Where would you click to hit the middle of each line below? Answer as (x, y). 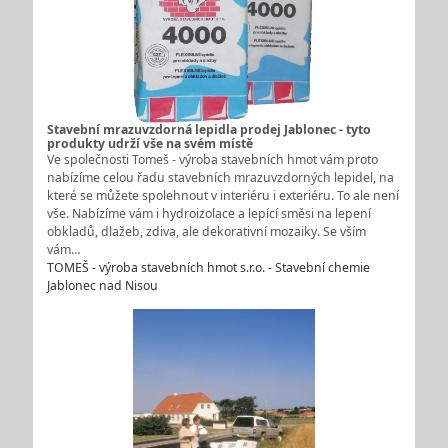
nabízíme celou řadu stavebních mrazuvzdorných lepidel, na (220, 178)
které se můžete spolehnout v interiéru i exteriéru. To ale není (222, 196)
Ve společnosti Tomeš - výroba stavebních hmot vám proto (212, 160)
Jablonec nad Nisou (102, 286)
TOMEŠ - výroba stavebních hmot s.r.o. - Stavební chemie (208, 268)
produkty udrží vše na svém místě (149, 144)
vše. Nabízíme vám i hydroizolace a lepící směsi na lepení (208, 214)
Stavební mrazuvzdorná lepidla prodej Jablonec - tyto (208, 130)
